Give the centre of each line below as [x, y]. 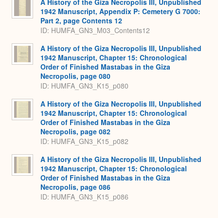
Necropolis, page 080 [75, 76]
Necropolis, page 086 [75, 187]
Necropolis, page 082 [75, 131]
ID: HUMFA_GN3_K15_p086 [84, 197]
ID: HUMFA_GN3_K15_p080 [84, 86]
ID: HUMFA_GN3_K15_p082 [84, 141]
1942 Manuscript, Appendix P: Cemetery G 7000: [120, 11]
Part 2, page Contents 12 [81, 20]
